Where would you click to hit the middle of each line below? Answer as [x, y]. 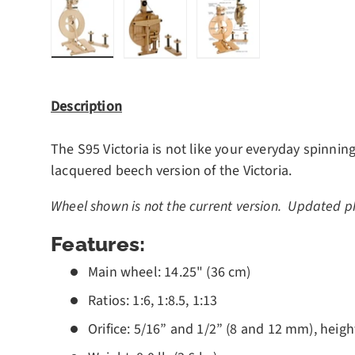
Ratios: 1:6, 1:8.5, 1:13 [153, 300]
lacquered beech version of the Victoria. [173, 170]
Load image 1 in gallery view [168, 67]
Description [86, 106]
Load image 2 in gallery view [241, 67]
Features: [98, 244]
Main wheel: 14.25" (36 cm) [170, 272]
